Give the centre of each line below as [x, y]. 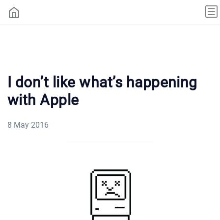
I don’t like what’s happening [102, 82]
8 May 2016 [28, 125]
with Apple [43, 100]
